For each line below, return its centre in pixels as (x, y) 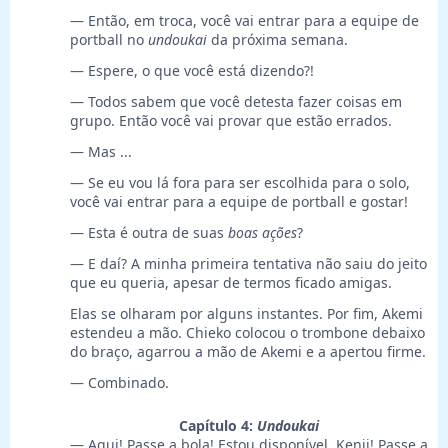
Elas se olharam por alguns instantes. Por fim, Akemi (246, 314)
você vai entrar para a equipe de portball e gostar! (239, 202)
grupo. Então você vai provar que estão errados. (231, 121)
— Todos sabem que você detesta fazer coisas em (236, 102)
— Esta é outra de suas (149, 233)
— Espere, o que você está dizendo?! (192, 71)
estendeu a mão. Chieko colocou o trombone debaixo (247, 333)
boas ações (262, 233)
